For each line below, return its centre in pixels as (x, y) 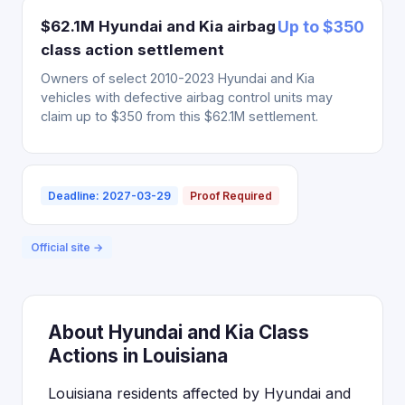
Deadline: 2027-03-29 (109, 196)
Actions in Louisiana (138, 356)
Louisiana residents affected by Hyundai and (199, 393)
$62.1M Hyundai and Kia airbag (158, 26)
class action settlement (132, 50)
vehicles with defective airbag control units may (187, 97)
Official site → (67, 247)
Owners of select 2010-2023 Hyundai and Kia (178, 78)
